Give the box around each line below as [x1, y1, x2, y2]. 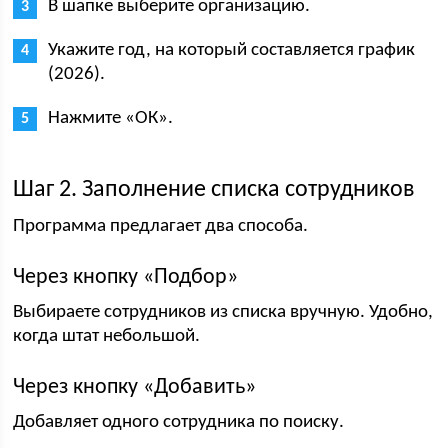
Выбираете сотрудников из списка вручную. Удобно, [13, 303, 434, 322]
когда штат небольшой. [13, 327, 201, 346]
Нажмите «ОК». [48, 109, 174, 128]
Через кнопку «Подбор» [13, 266, 239, 289]
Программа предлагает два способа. [13, 217, 309, 236]
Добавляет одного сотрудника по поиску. [13, 413, 345, 432]
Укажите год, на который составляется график [48, 41, 416, 60]
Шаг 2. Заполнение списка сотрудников [13, 178, 416, 202]
